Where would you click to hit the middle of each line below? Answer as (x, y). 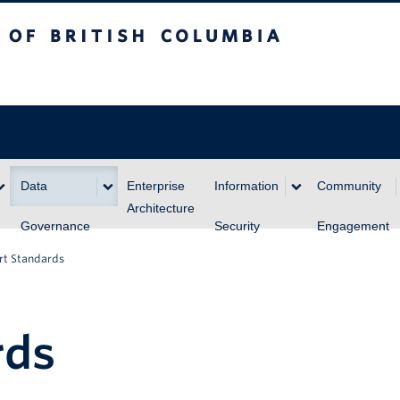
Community (349, 186)
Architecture (161, 208)
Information (246, 186)
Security (237, 226)
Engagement (353, 226)
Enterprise (156, 186)
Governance (55, 226)
